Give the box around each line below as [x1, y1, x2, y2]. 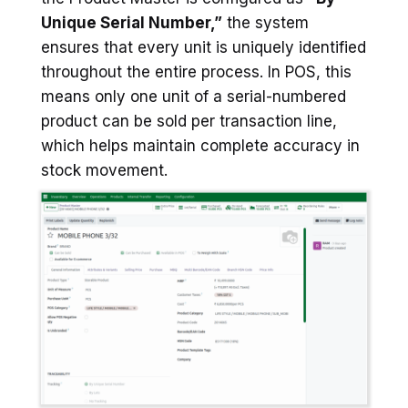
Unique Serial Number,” [41, 14, 222, 33]
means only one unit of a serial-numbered [41, 87, 346, 107]
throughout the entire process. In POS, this [41, 63, 352, 82]
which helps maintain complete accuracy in [41, 137, 360, 156]
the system [222, 14, 309, 33]
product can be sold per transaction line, [41, 112, 337, 131]
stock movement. [41, 161, 168, 180]
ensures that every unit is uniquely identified [41, 38, 366, 57]
